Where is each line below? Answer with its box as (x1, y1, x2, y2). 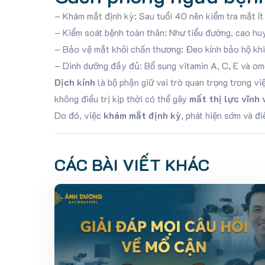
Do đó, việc (54, 109, 104, 121)
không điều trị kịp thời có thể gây (54, 92, 189, 105)
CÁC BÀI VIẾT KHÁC (54, 154, 209, 175)
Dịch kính (54, 76, 95, 88)
